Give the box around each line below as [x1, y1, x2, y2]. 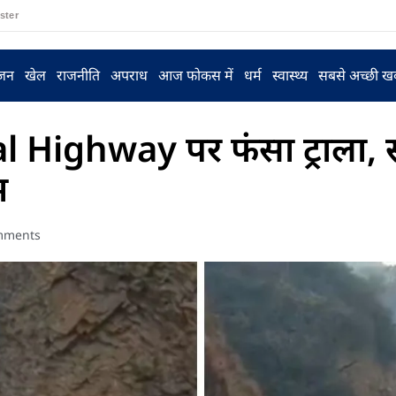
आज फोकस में [157, 65, 233, 85]
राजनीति [56, 65, 100, 85]
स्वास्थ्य [271, 65, 308, 85]
